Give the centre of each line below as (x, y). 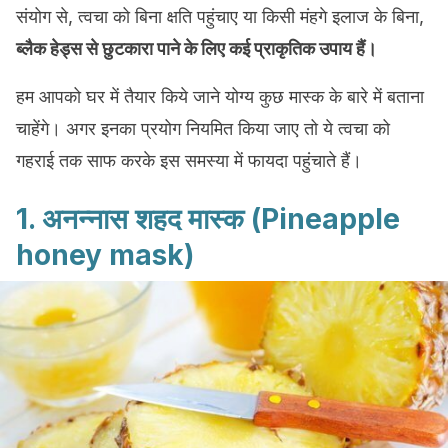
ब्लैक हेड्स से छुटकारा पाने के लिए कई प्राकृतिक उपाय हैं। (196, 48)
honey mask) (105, 255)
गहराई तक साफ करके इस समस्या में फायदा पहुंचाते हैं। (189, 160)
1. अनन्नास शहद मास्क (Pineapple (208, 219)
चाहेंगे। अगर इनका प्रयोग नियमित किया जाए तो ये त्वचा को (203, 128)
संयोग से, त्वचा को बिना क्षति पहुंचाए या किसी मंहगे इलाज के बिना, (220, 16)
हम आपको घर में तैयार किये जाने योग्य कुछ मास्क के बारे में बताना (220, 96)
